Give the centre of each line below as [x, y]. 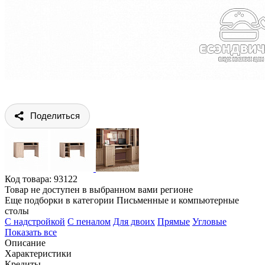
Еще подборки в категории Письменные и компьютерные [122, 200]
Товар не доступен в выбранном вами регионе [99, 189]
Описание [25, 243]
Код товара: [29, 179]
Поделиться [55, 115]
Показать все [31, 232]
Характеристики [38, 253]
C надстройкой [35, 221]
